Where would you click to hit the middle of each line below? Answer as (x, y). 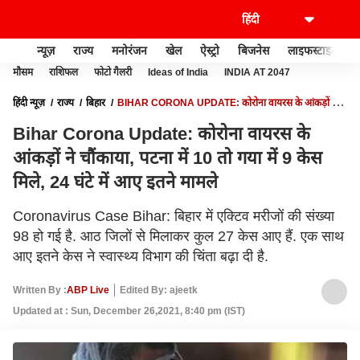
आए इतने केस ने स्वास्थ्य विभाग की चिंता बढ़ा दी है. (141, 256)
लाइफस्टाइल (313, 50)
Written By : (40, 290)
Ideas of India (178, 72)
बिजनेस (254, 50)
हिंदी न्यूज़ (29, 103)
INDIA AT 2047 (257, 72)
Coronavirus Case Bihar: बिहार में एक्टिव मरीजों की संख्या (174, 216)
